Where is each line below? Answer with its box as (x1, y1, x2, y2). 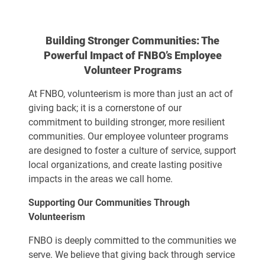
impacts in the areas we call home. (28, 173, 173, 185)
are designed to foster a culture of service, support (28, 145, 236, 156)
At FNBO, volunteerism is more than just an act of (28, 88, 233, 99)
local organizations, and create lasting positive (28, 159, 222, 170)
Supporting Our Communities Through (28, 197, 190, 208)
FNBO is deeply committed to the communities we (28, 235, 236, 246)
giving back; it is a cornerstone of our (28, 102, 182, 114)
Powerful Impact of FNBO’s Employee (43, 49, 222, 62)
